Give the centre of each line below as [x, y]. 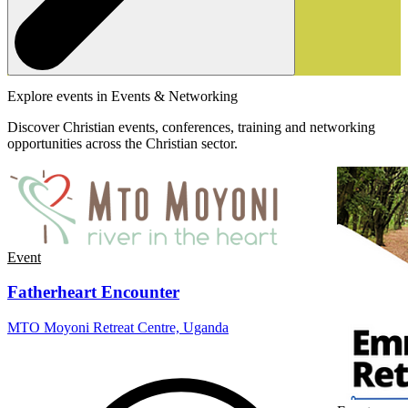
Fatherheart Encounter [93, 292]
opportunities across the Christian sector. [122, 143]
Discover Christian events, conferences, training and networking [191, 127]
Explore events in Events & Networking [122, 96]
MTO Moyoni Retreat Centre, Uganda [118, 327]
